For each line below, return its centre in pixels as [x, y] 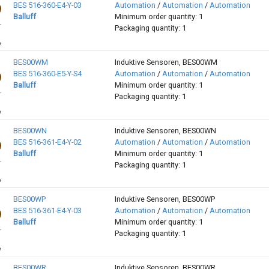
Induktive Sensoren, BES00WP [165, 199]
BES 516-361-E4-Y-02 [47, 142]
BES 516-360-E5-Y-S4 [47, 74]
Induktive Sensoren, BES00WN [165, 131]
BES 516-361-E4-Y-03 [47, 211]
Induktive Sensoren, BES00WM [166, 62]
